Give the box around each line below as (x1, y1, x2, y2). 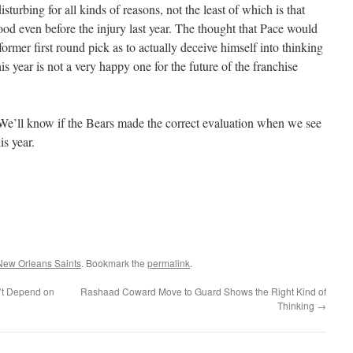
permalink (147, 256, 190, 269)
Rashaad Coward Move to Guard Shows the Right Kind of (80, 284, 326, 298)
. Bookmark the (81, 256, 147, 269)
